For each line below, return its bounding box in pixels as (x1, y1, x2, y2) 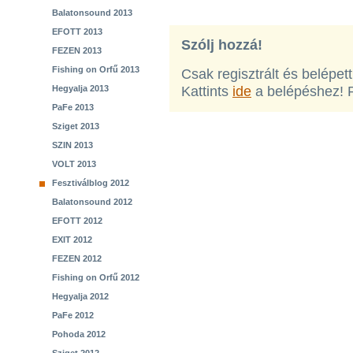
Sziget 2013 (52, 121, 99, 131)
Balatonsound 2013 (52, 8, 132, 17)
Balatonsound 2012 (52, 197, 132, 206)
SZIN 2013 (52, 140, 93, 150)
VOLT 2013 (52, 159, 96, 169)
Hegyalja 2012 (52, 292, 109, 301)
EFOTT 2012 (52, 216, 102, 225)
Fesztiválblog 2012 (52, 178, 129, 188)
